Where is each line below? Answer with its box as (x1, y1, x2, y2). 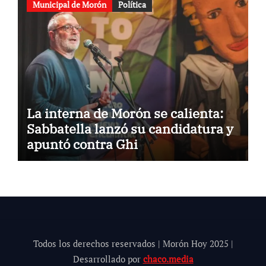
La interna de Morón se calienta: (26, 104, 223, 122)
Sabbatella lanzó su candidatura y (26, 119, 233, 137)
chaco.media (142, 252, 194, 265)
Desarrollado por (72, 252, 143, 265)
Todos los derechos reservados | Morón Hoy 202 (33, 237, 224, 249)
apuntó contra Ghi (26, 135, 138, 153)
